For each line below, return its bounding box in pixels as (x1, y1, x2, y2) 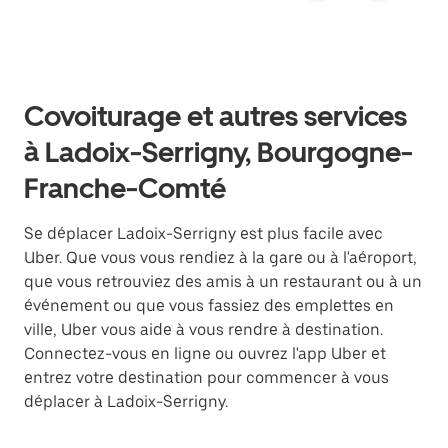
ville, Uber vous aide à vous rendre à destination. (24, 320, 383, 340)
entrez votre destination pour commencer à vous (24, 368, 389, 388)
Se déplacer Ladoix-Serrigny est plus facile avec (24, 224, 383, 244)
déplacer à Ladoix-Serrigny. (24, 392, 228, 412)
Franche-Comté (24, 171, 226, 206)
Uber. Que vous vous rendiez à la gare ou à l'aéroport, (24, 248, 417, 268)
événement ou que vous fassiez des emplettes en (24, 296, 394, 316)
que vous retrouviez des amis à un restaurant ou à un (24, 272, 422, 292)
